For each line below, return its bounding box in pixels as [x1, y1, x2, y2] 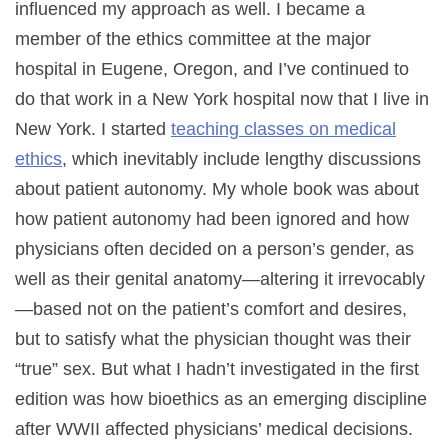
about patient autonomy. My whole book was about [15, 178, 419, 199]
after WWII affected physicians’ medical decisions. [15, 418, 413, 439]
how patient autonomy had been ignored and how [15, 208, 409, 229]
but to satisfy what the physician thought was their [15, 328, 411, 349]
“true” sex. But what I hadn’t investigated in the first [15, 358, 419, 379]
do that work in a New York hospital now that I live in [15, 88, 429, 109]
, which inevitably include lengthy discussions [62, 148, 421, 169]
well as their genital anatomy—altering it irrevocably [15, 268, 425, 289]
